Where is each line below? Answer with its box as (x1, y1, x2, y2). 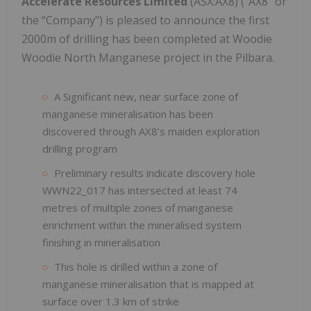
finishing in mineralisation (42, 235, 160, 249)
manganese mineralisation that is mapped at (42, 276, 254, 291)
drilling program (42, 141, 117, 155)
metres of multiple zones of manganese (42, 200, 233, 215)
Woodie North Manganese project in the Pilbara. (22, 49, 274, 65)
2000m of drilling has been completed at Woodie (22, 31, 272, 47)
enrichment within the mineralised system (42, 217, 242, 232)
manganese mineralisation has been (42, 106, 213, 121)
